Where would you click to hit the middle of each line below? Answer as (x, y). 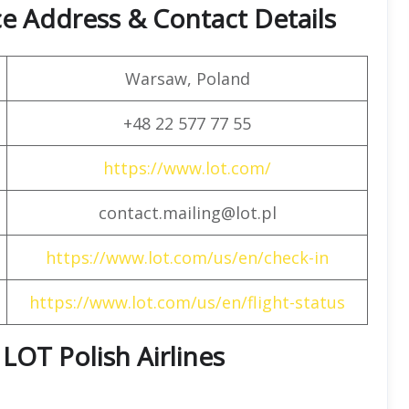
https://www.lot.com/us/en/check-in (187, 257)
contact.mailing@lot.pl (187, 212)
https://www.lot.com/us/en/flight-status (187, 302)
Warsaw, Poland (187, 78)
